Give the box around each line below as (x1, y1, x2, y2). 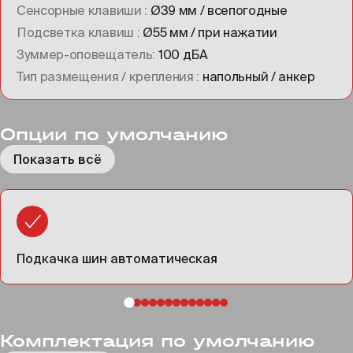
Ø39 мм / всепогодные (150, 2, 288, 17)
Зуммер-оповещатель (17, 46, 153, 61)
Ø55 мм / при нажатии (143, 24, 277, 39)
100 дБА (158, 46, 208, 61)
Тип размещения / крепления (17, 69, 197, 84)
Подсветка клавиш (17, 24, 137, 39)
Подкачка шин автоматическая (17, 251, 217, 266)
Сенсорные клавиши (17, 2, 145, 17)
